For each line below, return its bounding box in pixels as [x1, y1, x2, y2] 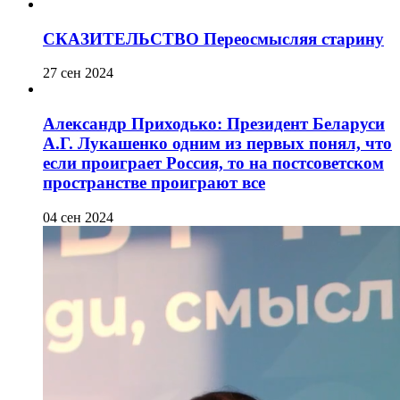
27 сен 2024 [43, 65, 113, 81]
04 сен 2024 [43, 209, 113, 225]
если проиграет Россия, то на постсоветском [43, 153, 384, 172]
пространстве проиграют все [43, 172, 265, 192]
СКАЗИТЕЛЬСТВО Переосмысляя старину [43, 29, 384, 48]
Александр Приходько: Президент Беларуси [43, 113, 385, 133]
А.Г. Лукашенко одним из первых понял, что [43, 133, 392, 153]
